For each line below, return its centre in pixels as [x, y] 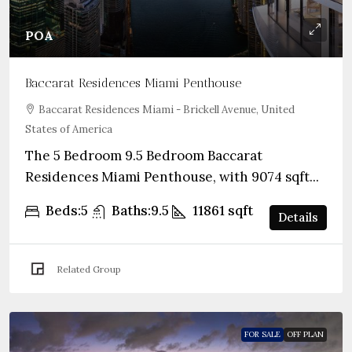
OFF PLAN [305, 334]
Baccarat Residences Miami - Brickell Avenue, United [167, 110]
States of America [69, 129]
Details [298, 217]
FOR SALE [262, 334]
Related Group [89, 269]
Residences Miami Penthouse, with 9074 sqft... [172, 177]
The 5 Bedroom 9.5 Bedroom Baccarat [144, 156]
